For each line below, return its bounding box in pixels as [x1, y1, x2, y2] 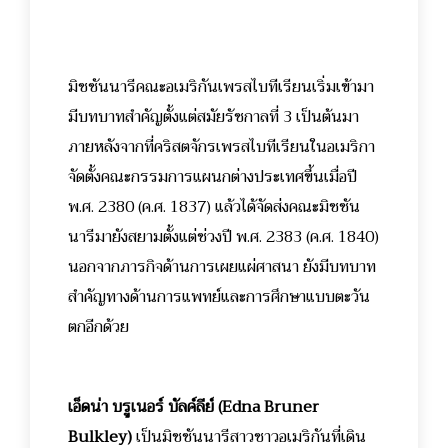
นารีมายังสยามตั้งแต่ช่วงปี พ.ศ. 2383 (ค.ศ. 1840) [68, 223, 379, 252]
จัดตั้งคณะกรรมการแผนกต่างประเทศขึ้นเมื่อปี [68, 163, 357, 192]
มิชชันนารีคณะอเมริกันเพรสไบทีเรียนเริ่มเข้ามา [68, 73, 374, 102]
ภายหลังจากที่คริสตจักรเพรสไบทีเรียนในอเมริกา [68, 133, 375, 162]
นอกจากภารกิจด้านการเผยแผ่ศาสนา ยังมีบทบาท [68, 253, 376, 282]
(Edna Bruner [218, 393, 319, 422]
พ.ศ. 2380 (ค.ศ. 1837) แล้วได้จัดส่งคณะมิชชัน [68, 193, 360, 222]
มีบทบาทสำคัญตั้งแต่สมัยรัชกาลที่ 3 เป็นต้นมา [68, 103, 359, 132]
